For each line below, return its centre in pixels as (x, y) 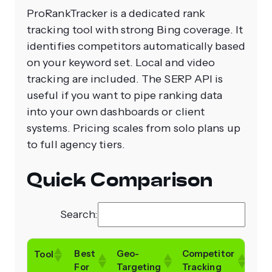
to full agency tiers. (76, 145)
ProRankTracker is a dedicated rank (116, 14)
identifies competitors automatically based (136, 46)
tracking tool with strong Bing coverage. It (135, 30)
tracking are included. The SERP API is (125, 79)
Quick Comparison (120, 180)
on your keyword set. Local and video (121, 63)
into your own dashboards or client (116, 112)
